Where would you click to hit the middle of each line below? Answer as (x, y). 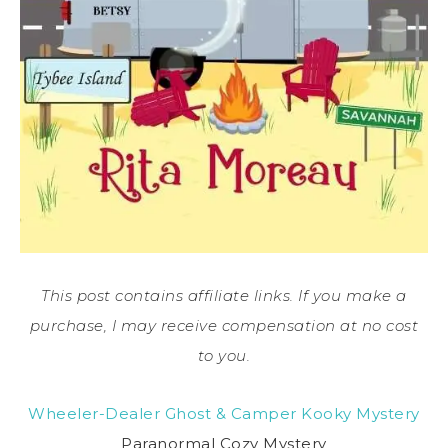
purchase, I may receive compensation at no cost (224, 325)
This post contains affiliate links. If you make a (224, 295)
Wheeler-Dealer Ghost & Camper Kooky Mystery (224, 413)
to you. (224, 355)
